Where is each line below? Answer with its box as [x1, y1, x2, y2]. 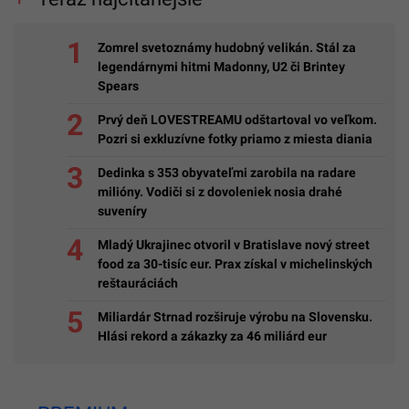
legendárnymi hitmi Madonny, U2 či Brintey [98, 59, 345, 75]
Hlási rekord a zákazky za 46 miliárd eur [98, 329, 327, 344]
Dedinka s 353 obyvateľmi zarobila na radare [98, 165, 356, 181]
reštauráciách [98, 276, 178, 291]
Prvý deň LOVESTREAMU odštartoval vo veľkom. [98, 112, 377, 128]
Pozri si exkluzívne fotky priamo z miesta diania [98, 131, 372, 147]
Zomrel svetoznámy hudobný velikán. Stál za [98, 40, 356, 56]
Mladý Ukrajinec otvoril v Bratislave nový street [98, 237, 370, 253]
